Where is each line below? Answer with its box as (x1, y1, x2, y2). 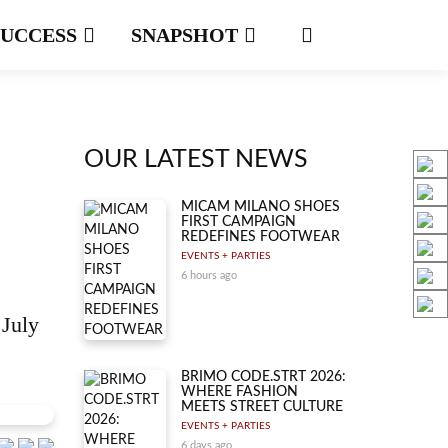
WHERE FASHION (181, 385, 298, 399)
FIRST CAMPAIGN (181, 215, 296, 229)
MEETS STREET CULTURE (181, 400, 343, 414)
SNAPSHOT (131, 24, 243, 46)
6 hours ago (181, 270, 237, 281)
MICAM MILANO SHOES (181, 200, 340, 214)
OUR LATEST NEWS (83, 147, 308, 172)
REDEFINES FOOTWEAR (181, 230, 340, 244)
